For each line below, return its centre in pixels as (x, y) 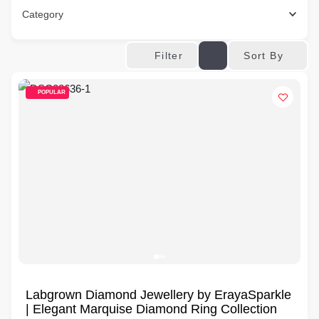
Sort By (263, 55)
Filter (169, 56)
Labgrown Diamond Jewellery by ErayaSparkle (158, 295)
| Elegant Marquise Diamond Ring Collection (151, 309)
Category (43, 14)
